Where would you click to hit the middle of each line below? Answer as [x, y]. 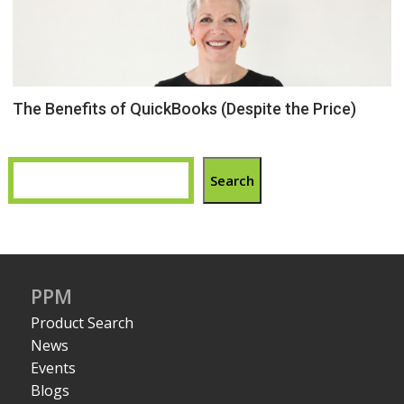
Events [54, 368]
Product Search [83, 323]
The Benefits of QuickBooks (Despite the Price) [185, 108]
